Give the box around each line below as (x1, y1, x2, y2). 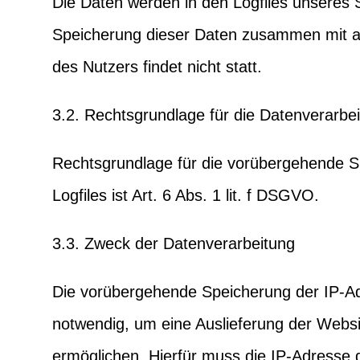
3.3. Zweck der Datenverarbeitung (51, 234, 295, 252)
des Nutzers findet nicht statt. (51, 57, 262, 76)
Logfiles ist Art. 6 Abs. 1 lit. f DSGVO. (51, 186, 319, 204)
